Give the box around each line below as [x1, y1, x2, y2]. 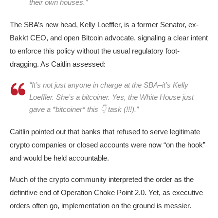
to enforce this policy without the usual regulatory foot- [10, 47, 180, 55]
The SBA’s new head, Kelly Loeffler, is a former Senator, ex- [10, 20, 199, 29]
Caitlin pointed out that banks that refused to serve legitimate [10, 127, 200, 136]
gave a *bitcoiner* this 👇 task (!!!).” [29, 105, 139, 114]
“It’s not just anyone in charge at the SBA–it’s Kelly [29, 81, 188, 90]
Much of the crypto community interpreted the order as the [10, 175, 194, 184]
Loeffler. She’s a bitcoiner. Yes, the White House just [29, 93, 194, 102]
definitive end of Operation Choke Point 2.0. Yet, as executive [10, 188, 203, 197]
